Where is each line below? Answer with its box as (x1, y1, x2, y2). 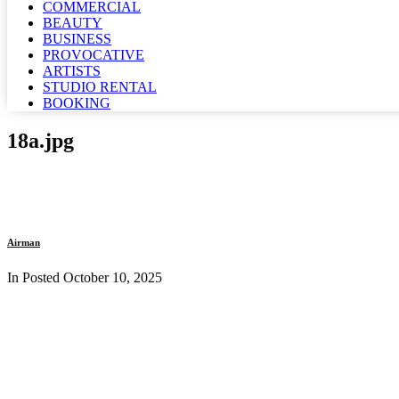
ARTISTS (43, 63, 101, 78)
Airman (7, 236, 40, 248)
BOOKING (43, 95, 110, 110)
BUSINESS (43, 31, 111, 46)
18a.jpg (7, 128, 74, 152)
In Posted (7, 269, 63, 285)
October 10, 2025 (63, 269, 162, 285)
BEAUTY (43, 15, 102, 30)
